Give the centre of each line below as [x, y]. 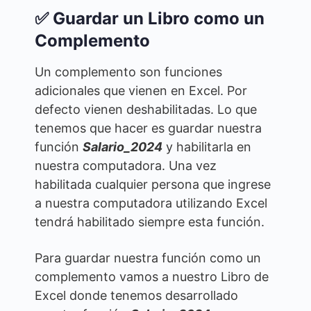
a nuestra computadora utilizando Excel [151, 203]
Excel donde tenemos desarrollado [136, 296]
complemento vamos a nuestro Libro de [152, 277]
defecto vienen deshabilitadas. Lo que [146, 110]
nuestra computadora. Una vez [126, 166]
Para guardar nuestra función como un [148, 258]
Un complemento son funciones [128, 72]
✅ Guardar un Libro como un [150, 19]
